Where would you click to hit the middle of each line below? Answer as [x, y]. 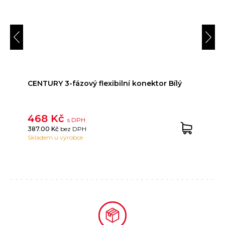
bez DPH [74, 129]
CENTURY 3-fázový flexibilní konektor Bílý [105, 83]
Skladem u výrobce [55, 138]
